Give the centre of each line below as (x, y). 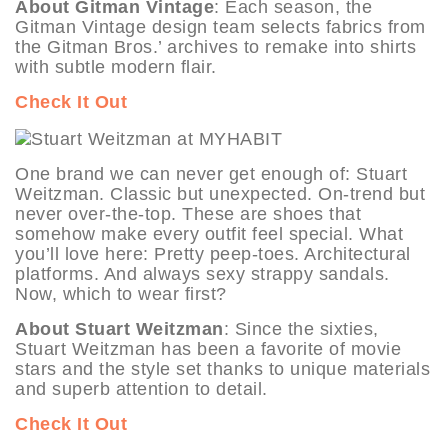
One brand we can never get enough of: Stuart (211, 173)
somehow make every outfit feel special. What (209, 233)
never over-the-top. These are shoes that (188, 213)
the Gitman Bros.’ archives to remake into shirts (215, 47)
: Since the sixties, (301, 328)
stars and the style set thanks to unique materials (222, 368)
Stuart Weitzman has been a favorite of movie (208, 348)
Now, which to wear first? (121, 293)
